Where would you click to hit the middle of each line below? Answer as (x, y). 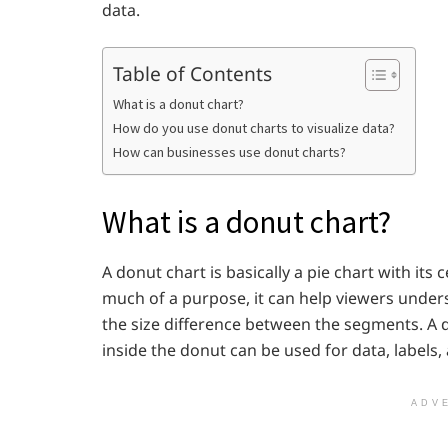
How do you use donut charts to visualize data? (254, 128)
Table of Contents (192, 73)
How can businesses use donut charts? (229, 152)
